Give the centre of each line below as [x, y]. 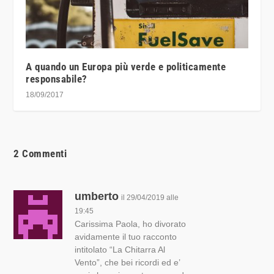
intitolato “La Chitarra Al [120, 250]
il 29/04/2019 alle [150, 198]
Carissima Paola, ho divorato [131, 224]
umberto [97, 197]
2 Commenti [40, 154]
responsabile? [57, 79]
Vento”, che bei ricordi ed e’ [128, 263]
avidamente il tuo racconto [126, 237]
